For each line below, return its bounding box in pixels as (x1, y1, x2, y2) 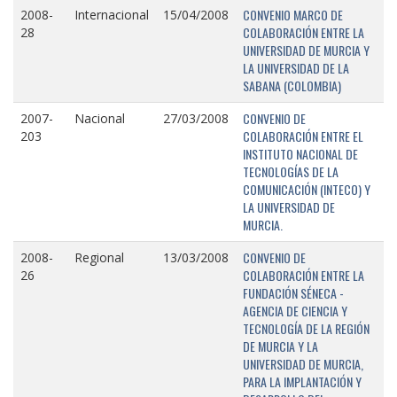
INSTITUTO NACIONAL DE (243, 144, 358, 163)
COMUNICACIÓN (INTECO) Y (243, 179, 370, 198)
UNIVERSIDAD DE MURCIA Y (243, 40, 370, 59)
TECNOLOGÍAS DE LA (243, 161, 339, 181)
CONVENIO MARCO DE (243, 4, 343, 24)
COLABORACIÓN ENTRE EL (243, 126, 363, 145)
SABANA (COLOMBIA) (243, 75, 341, 95)
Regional (74, 248, 124, 266)
